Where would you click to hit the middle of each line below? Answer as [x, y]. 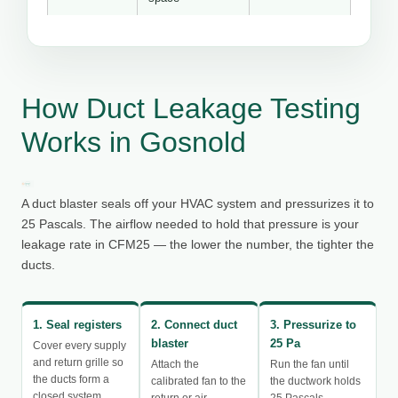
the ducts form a [71, 379]
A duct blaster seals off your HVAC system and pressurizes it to [198, 204]
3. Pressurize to [313, 324]
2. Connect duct [195, 324]
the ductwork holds [315, 381]
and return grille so [78, 362]
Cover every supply [80, 345]
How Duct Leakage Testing [191, 109]
